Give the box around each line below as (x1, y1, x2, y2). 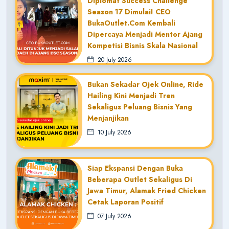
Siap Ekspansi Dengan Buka (87, 163, 183, 173)
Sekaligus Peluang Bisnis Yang (87, 101, 192, 112)
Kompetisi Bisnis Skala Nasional (87, 40, 198, 51)
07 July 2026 (93, 211, 131, 221)
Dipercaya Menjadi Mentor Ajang (87, 29, 202, 39)
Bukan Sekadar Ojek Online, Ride (87, 79, 203, 89)
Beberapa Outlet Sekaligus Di (87, 174, 192, 185)
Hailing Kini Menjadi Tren (87, 90, 175, 101)
